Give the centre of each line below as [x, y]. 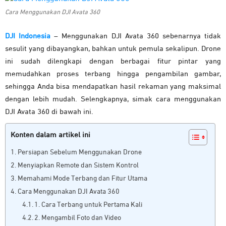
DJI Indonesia [28, 36]
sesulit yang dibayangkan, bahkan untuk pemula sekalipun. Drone [113, 49]
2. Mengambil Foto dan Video [78, 218]
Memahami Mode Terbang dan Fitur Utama [82, 179]
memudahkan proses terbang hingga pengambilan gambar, [113, 74]
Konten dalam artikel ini [50, 135]
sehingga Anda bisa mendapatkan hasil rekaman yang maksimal [113, 87]
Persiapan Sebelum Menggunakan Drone [79, 153]
